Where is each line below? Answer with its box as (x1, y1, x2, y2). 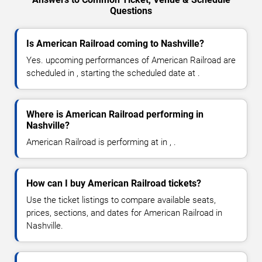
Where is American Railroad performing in (26, 109, 204, 120)
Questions (110, 5, 152, 17)
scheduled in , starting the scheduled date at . (26, 68, 200, 79)
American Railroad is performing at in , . (26, 137, 176, 148)
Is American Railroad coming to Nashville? (26, 38, 204, 50)
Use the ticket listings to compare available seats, (26, 195, 216, 206)
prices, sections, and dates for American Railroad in (26, 208, 222, 219)
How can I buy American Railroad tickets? (26, 178, 201, 189)
